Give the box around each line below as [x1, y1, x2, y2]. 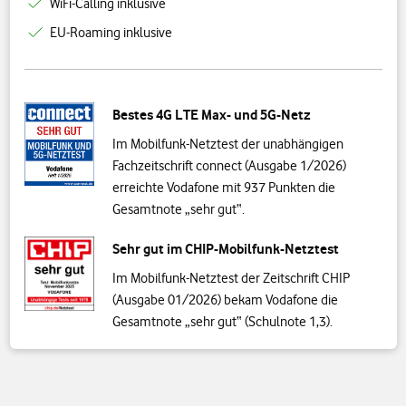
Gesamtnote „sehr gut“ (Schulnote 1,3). [111, 314, 333, 330]
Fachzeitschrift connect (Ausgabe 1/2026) [111, 158, 346, 174]
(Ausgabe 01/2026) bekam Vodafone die [111, 292, 338, 308]
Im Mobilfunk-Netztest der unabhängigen [111, 136, 343, 152]
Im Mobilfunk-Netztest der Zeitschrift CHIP [111, 270, 350, 286]
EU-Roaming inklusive [49, 24, 172, 41]
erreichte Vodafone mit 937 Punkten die [111, 179, 335, 196]
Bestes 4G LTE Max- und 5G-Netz [111, 106, 311, 123]
